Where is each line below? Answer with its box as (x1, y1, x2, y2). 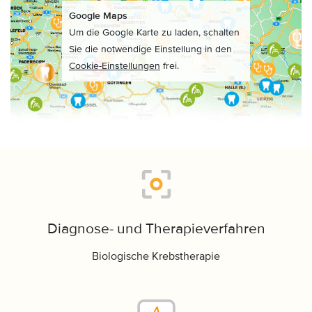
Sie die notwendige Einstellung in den (69, 43, 232, 55)
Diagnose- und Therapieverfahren (47, 220, 265, 237)
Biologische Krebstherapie (92, 249, 220, 263)
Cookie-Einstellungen (69, 60, 160, 72)
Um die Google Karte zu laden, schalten (69, 26, 240, 38)
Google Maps (69, 10, 127, 22)
